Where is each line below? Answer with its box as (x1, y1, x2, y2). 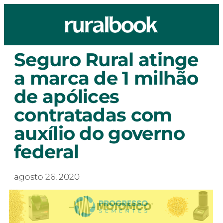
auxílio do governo (14, 122, 185, 144)
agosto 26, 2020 (14, 172, 80, 182)
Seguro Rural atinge (14, 48, 199, 71)
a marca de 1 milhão (14, 67, 199, 89)
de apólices (14, 85, 119, 108)
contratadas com (14, 104, 172, 126)
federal (14, 140, 79, 163)
